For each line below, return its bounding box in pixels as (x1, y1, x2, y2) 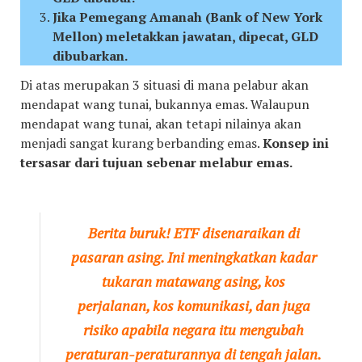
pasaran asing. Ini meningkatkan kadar (70, 247, 317, 267)
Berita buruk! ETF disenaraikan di (87, 223, 300, 242)
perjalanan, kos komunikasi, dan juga (77, 296, 310, 315)
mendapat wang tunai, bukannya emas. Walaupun (20, 95, 309, 113)
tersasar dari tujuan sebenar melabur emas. (20, 154, 293, 171)
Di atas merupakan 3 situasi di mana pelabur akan (20, 76, 309, 94)
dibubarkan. (53, 46, 128, 65)
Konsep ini (263, 134, 329, 152)
